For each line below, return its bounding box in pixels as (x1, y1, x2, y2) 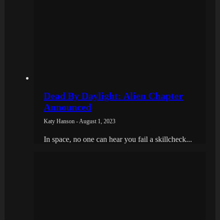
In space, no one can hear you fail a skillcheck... (44, 135, 192, 143)
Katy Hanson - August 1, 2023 (44, 117, 115, 125)
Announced (44, 101, 91, 112)
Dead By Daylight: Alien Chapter (44, 90, 183, 101)
